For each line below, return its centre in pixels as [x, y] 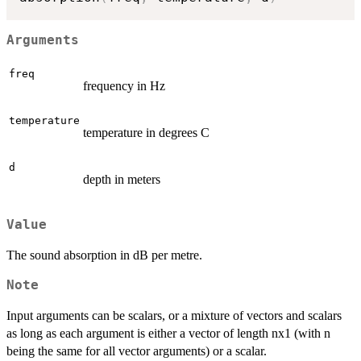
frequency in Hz [124, 86]
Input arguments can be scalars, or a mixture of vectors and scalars [174, 315]
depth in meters [122, 179]
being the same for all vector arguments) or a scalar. [137, 351]
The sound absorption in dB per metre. [104, 255]
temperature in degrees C [146, 133]
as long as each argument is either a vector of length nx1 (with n [168, 333]
